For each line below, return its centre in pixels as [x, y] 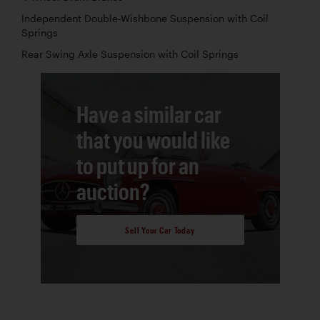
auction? [113, 191]
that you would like [153, 140]
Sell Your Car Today [160, 230]
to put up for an [137, 166]
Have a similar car [149, 114]
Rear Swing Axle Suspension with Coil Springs [130, 55]
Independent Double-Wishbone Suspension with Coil [145, 19]
